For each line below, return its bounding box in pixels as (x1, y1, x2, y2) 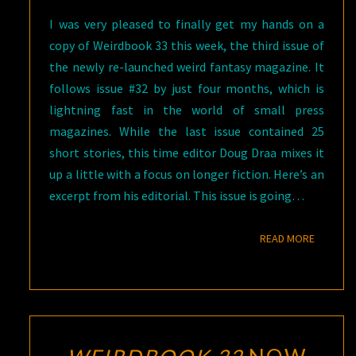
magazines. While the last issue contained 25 (49, 123, 324, 139)
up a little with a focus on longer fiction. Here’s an (49, 166, 324, 182)
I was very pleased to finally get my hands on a (49, 16, 324, 32)
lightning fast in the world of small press (49, 102, 324, 118)
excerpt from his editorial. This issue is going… (49, 188, 305, 203)
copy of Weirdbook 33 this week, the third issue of (49, 37, 324, 53)
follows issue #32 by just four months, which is (49, 80, 324, 96)
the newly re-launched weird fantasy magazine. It (49, 59, 324, 75)
